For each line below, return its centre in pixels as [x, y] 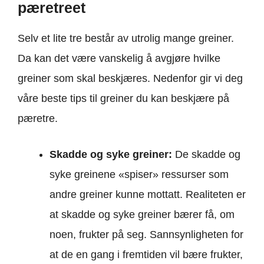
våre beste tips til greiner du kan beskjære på [123, 99]
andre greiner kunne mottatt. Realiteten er [148, 195]
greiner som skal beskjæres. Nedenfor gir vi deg [130, 79]
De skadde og [208, 155]
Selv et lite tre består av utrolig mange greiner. [126, 39]
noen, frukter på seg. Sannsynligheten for [146, 235]
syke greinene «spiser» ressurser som [139, 175]
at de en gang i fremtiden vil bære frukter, [146, 255]
